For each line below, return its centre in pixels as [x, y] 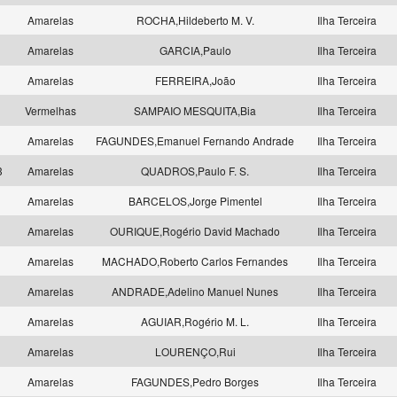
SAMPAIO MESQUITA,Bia [195, 110]
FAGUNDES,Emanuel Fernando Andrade [195, 140]
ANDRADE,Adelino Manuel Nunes [195, 291]
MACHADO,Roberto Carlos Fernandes [195, 261]
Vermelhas [52, 110]
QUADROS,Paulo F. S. [195, 171]
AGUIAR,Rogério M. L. [195, 321]
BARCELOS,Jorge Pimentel [195, 201]
